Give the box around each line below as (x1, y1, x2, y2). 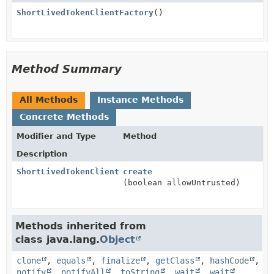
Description (17, 149, 67, 158)
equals (56, 255, 86, 265)
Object (100, 233, 135, 245)
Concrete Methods (20, 111, 109, 122)
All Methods (20, 94, 78, 105)
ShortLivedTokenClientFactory (17, 7, 154, 17)
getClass (155, 255, 194, 265)
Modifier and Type (17, 131, 96, 141)
